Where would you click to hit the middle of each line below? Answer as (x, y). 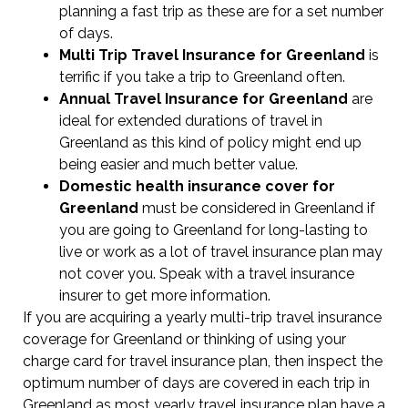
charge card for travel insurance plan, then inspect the (203, 361)
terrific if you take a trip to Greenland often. (202, 76)
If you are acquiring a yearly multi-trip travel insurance (202, 317)
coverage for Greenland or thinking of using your (184, 339)
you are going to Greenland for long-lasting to (214, 229)
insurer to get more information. (165, 295)
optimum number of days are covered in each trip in (196, 382)
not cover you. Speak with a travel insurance (207, 273)
